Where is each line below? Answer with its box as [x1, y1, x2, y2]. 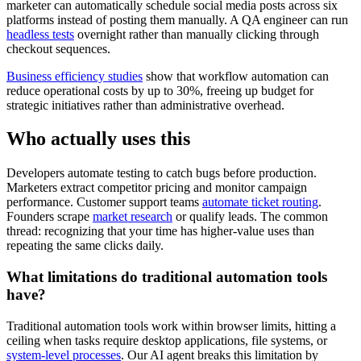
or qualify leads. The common [172, 210, 328, 224]
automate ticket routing [202, 195, 318, 210]
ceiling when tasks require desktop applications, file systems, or [6, 333, 327, 347]
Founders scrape [6, 210, 93, 224]
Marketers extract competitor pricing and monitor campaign [6, 180, 307, 195]
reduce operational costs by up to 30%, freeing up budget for [6, 83, 313, 98]
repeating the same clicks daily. [6, 239, 164, 253]
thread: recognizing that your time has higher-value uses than [6, 224, 314, 239]
